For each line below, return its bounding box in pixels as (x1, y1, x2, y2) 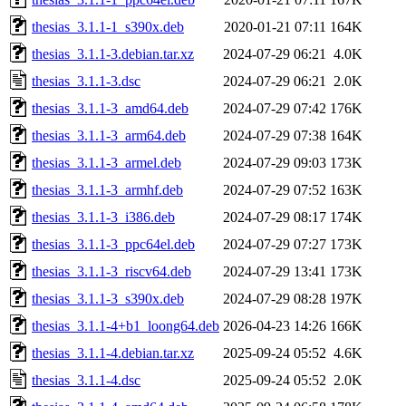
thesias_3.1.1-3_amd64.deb (32, 100, 188, 116)
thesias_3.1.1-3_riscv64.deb (32, 263, 191, 279)
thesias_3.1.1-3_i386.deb (32, 208, 175, 225)
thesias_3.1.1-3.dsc (32, 72, 140, 89)
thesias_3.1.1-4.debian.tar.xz (32, 344, 194, 361)
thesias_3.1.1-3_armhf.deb (32, 181, 183, 198)
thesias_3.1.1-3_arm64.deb (32, 127, 186, 143)
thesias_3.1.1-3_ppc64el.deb (32, 236, 195, 252)
